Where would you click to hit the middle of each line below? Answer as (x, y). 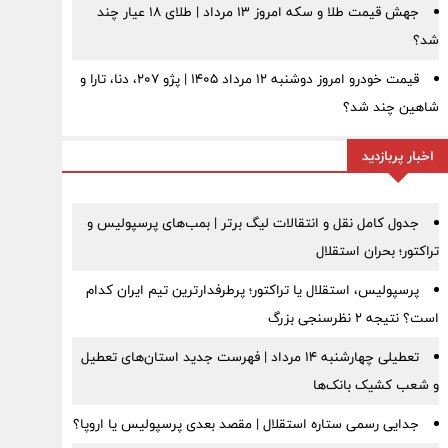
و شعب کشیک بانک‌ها (375, 385)
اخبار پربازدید (397, 156)
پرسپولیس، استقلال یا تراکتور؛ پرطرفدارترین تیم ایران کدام (252, 290)
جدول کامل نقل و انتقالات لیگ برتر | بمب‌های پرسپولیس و (252, 223)
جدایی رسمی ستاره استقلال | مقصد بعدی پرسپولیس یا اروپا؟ (245, 424)
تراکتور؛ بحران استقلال (377, 251)
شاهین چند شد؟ (390, 107)
